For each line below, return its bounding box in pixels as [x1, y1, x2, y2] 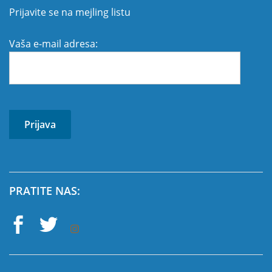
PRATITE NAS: [9, 183, 80, 199]
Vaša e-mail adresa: [9, 36, 98, 50]
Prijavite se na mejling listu [9, 5, 131, 19]
